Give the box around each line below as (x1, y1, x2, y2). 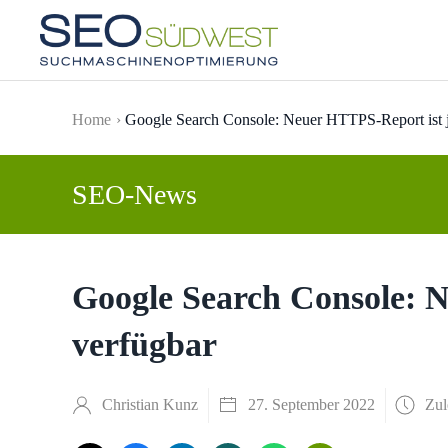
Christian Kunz (102, 396, 198, 413)
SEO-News (72, 179, 197, 210)
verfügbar (72, 326, 217, 363)
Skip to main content (45, 49, 214, 71)
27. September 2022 (248, 396, 375, 413)
